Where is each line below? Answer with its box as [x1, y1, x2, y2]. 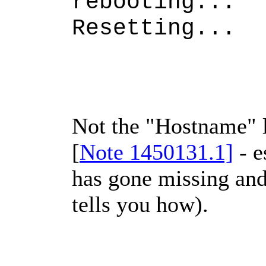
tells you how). [72, 192, 208, 217]
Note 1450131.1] [80, 140, 233, 165]
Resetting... [72, 15, 236, 42]
